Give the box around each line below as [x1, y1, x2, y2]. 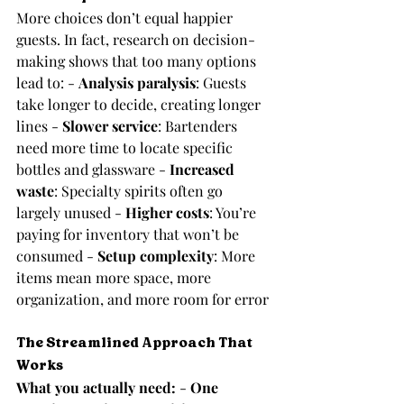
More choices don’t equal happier [16, 8, 236, 28]
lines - [16, 116, 62, 136]
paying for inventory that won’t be [16, 225, 243, 244]
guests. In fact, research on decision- [16, 30, 255, 50]
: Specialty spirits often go [54, 181, 226, 201]
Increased [170, 160, 238, 179]
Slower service [62, 116, 158, 136]
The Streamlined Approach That [16, 335, 255, 353]
